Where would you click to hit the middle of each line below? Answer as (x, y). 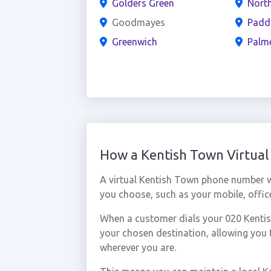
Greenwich (134, 42)
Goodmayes (138, 22)
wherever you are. (138, 247)
